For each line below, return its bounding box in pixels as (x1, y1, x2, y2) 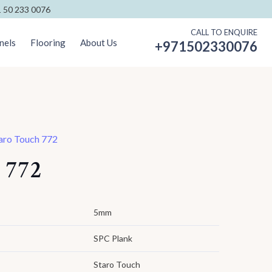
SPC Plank (93, 233, 132, 243)
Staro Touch (93, 259, 140, 270)
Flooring (30, 37, 66, 48)
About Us (80, 37, 117, 48)
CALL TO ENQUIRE (191, 27, 258, 37)
